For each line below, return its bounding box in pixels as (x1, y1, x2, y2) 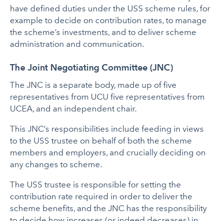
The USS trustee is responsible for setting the (10, 179, 182, 189)
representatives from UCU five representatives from (10, 91, 205, 102)
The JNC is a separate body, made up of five (10, 79, 177, 90)
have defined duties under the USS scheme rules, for (10, 3, 211, 13)
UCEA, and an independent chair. (10, 103, 137, 113)
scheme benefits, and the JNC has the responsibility (10, 203, 207, 213)
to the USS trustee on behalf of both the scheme (10, 135, 192, 146)
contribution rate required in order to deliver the (10, 191, 193, 201)
